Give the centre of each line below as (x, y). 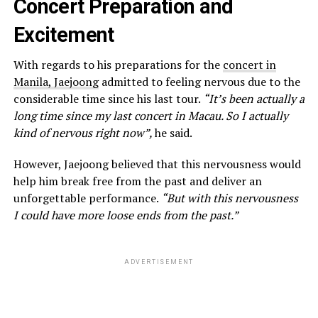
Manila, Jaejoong (56, 81)
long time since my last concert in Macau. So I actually (150, 115)
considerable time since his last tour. (108, 98)
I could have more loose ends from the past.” (126, 215)
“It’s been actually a (253, 98)
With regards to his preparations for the (118, 64)
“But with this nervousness (229, 198)
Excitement (64, 34)
